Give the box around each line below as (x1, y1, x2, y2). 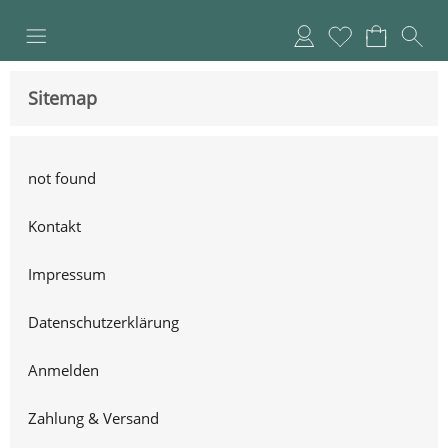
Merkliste (327, 25, 391, 46)
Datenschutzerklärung (28, 312, 179, 332)
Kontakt (28, 216, 81, 236)
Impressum (28, 264, 106, 284)
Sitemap (28, 86, 97, 110)
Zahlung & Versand (28, 408, 159, 428)
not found (28, 168, 96, 188)
